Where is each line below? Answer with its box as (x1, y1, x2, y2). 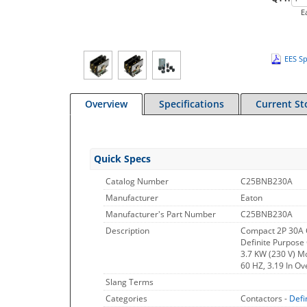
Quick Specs (94, 152, 151, 165)
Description (106, 225, 149, 236)
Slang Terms (106, 276, 153, 288)
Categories (106, 293, 147, 304)
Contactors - (241, 293, 289, 304)
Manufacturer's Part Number (106, 208, 216, 220)
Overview (85, 97, 127, 110)
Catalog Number (106, 175, 169, 187)
